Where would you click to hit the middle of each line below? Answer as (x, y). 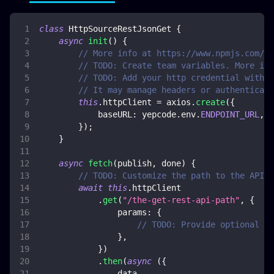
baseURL (115, 115)
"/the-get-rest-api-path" (181, 200)
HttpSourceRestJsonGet (120, 29)
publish (135, 164)
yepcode (157, 115)
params (132, 213)
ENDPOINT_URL (230, 115)
